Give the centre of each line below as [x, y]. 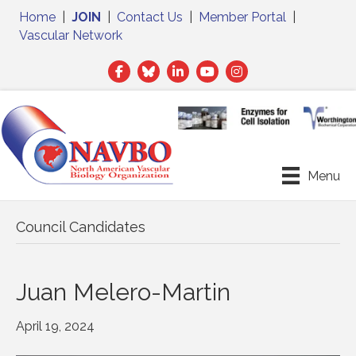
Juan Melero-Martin [123, 292]
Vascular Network [71, 35]
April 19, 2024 [55, 327]
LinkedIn [191, 69]
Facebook [137, 69]
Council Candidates [81, 227]
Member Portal [242, 17]
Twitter [157, 69]
